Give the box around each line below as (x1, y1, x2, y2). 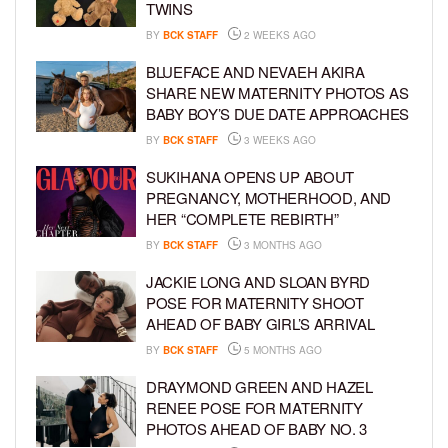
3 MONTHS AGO (241, 237, 322, 252)
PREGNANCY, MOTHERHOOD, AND (146, 186, 392, 208)
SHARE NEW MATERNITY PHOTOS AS (146, 81, 409, 103)
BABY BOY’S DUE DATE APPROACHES (146, 102, 409, 124)
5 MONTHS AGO (241, 342, 322, 357)
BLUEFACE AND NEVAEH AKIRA (146, 60, 365, 82)
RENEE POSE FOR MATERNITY (146, 396, 363, 418)
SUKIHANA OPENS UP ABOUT (146, 165, 355, 187)
